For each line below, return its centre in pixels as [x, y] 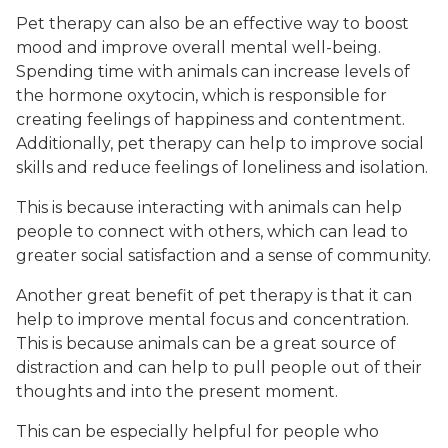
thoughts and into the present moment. [177, 392]
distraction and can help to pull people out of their [219, 368]
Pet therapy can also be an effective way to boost [212, 24]
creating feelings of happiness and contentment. [210, 120]
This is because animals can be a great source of [206, 344]
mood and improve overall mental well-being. [198, 48]
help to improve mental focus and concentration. [212, 320]
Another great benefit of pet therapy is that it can [214, 296]
